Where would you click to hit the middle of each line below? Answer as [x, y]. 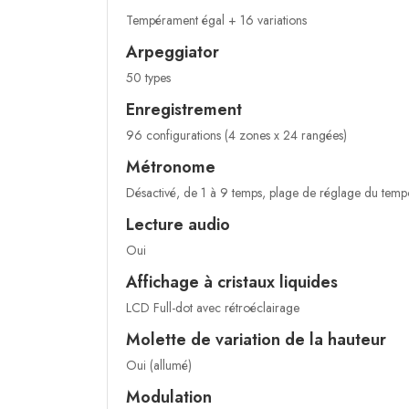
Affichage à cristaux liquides [232, 283]
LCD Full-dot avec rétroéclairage [213, 308]
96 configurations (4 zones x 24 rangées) [236, 136]
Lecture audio [178, 225]
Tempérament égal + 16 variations [216, 21]
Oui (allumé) [159, 366]
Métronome [171, 168]
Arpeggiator [173, 52]
